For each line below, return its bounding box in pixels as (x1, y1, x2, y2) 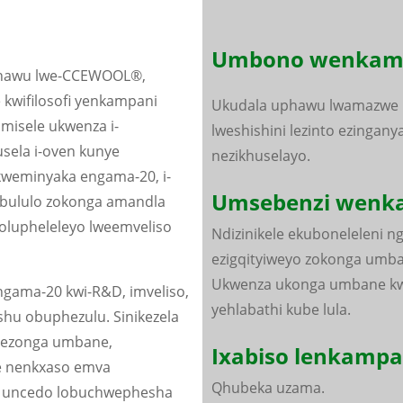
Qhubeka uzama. (210, 378, 325, 398)
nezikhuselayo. (210, 146, 310, 166)
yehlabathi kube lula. (210, 300, 351, 319)
